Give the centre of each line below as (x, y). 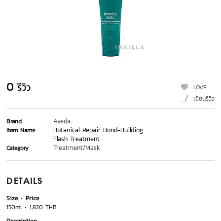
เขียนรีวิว (204, 99)
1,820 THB (42, 207)
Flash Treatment (77, 139)
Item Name (21, 130)
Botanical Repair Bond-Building (98, 130)
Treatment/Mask (77, 148)
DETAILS (25, 182)
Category (18, 148)
